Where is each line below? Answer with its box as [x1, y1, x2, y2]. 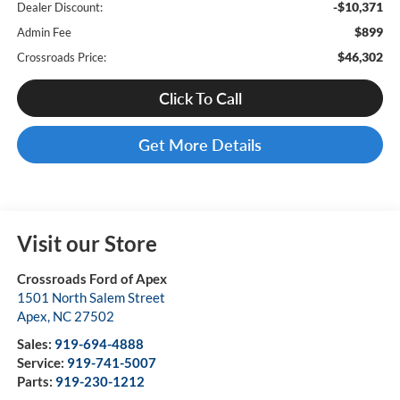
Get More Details [138, 135, 262, 155]
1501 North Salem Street [16, 288, 165, 305]
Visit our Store [16, 229, 157, 256]
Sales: [16, 335, 54, 352]
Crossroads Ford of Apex [16, 270, 167, 287]
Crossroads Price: [16, 50, 106, 65]
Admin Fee [16, 25, 71, 40]
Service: [16, 354, 67, 371]
